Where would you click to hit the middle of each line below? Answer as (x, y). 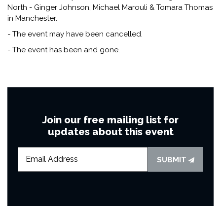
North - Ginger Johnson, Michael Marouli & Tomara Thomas (110, 7)
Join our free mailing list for (110, 120)
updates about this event (110, 131)
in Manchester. (32, 18)
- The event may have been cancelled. (75, 34)
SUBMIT (172, 160)
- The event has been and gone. (64, 50)
